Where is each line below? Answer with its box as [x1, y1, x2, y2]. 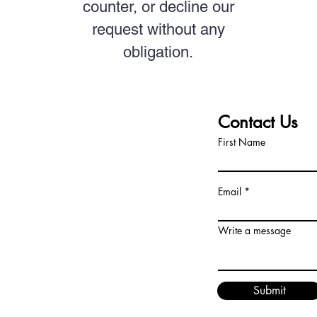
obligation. [123, 43, 194, 61]
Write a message [218, 224, 291, 237]
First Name [218, 135, 265, 149]
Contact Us [218, 111, 298, 133]
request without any [91, 21, 225, 38]
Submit [253, 283, 286, 298]
